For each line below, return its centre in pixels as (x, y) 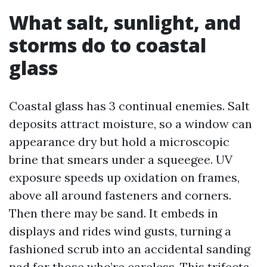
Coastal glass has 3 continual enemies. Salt (129, 106)
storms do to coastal (108, 45)
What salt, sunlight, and (125, 22)
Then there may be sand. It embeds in (114, 213)
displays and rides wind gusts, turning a (120, 231)
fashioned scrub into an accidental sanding (130, 249)
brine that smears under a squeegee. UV (121, 159)
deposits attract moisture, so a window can (131, 124)
